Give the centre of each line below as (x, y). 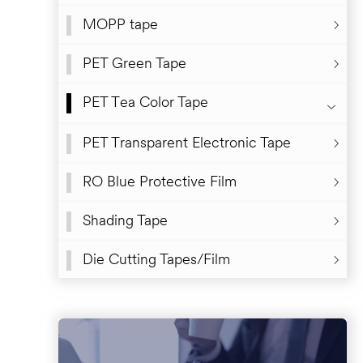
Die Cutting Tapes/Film (156, 260)
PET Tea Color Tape (145, 103)
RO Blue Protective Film (160, 182)
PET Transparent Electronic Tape (187, 143)
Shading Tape (125, 221)
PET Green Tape (135, 64)
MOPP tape (120, 25)
